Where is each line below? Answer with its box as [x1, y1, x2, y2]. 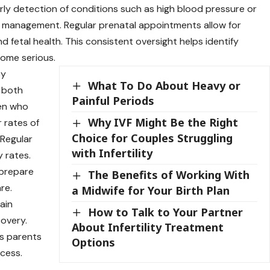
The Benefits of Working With [88, 168, 250, 183]
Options [72, 235, 116, 250]
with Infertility [72, 146, 153, 161]
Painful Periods [72, 93, 155, 108]
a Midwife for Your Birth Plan [72, 183, 230, 198]
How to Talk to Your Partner [88, 204, 243, 219]
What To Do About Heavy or [88, 78, 241, 93]
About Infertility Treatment [72, 220, 224, 235]
